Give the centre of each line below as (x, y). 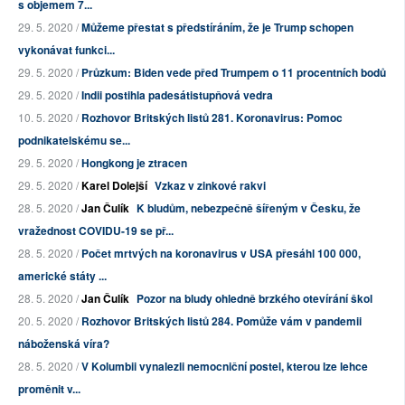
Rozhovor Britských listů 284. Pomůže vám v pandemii (221, 321)
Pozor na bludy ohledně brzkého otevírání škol (254, 299)
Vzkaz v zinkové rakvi (210, 186)
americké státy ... (62, 276)
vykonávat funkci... (66, 50)
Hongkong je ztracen (134, 163)
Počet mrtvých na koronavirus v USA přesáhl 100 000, (221, 254)
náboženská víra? (64, 344)
